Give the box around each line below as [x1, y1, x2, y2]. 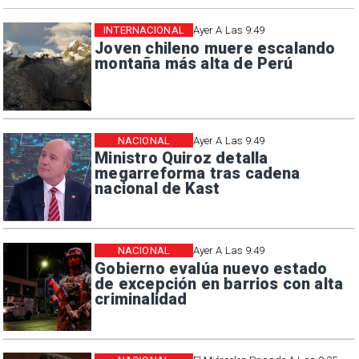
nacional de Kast [95, 179, 220, 199]
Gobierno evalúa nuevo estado [95, 259, 328, 278]
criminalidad [95, 289, 188, 309]
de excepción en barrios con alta [95, 274, 344, 293]
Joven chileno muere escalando [95, 38, 336, 58]
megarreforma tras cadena [95, 164, 301, 184]
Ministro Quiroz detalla [95, 149, 268, 168]
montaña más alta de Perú [95, 54, 293, 73]
